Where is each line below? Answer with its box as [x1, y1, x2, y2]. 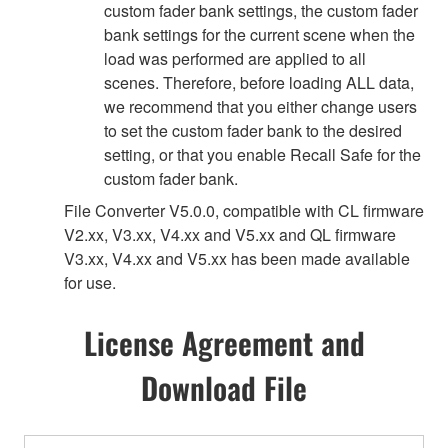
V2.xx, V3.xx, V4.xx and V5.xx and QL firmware [64, 222, 396, 246]
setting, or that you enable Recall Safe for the [104, 142, 421, 166]
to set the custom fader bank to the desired [104, 118, 402, 142]
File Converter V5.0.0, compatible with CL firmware [64, 198, 424, 222]
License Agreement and [83, 319, 365, 365]
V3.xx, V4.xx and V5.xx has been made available [64, 246, 410, 270]
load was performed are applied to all [104, 46, 366, 70]
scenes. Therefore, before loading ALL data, [104, 70, 414, 94]
